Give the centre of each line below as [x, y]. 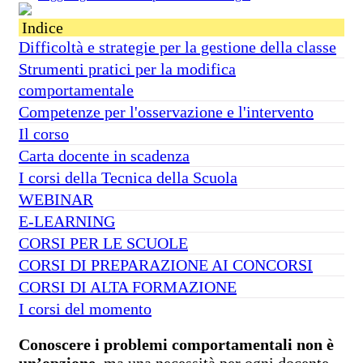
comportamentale [76, 90]
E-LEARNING [67, 221]
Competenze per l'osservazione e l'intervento [166, 111]
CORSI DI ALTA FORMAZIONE [128, 286]
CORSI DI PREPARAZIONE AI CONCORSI [166, 265]
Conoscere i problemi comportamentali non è [176, 344]
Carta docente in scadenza [104, 155]
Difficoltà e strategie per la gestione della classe [177, 47]
